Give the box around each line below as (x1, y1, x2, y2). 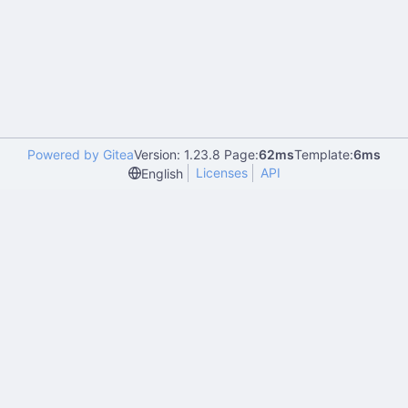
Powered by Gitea (27, 147, 134, 162)
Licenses (195, 165, 248, 180)
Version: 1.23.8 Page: (134, 147, 259, 162)
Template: (294, 147, 353, 162)
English (140, 165, 183, 181)
